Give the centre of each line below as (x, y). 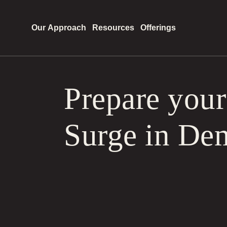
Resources (113, 28)
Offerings (158, 28)
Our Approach (59, 28)
